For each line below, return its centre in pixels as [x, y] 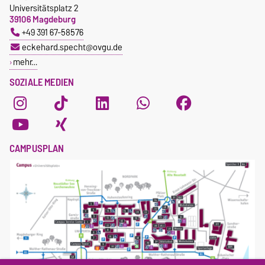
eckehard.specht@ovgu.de [72, 47]
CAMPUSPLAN [37, 148]
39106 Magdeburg [43, 19]
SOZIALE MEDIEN [42, 82]
